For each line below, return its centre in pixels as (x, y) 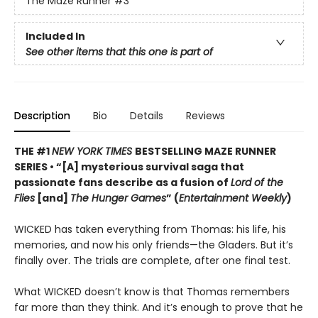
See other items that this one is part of (119, 51)
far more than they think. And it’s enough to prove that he (159, 307)
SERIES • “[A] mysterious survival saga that (129, 166)
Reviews (205, 115)
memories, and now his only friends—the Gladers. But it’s (154, 245)
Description (42, 115)
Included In (55, 36)
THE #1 (33, 151)
